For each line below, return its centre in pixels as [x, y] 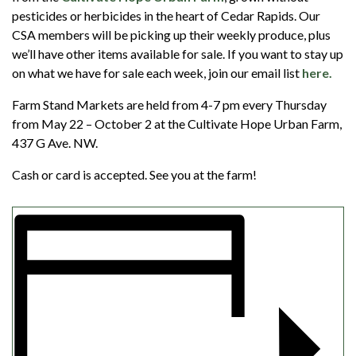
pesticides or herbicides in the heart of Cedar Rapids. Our [166, 15]
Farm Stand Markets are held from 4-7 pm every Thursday [169, 104]
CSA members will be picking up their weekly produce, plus [171, 35]
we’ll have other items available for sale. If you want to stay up [178, 54]
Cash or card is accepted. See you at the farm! [134, 174]
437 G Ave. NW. [55, 143]
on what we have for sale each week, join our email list [156, 73]
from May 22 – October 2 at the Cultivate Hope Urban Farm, [177, 124]
